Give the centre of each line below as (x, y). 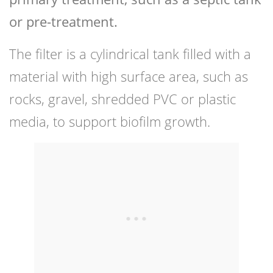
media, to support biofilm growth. (110, 122)
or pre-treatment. (63, 22)
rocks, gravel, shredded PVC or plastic (122, 99)
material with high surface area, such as (129, 76)
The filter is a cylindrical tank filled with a (130, 54)
